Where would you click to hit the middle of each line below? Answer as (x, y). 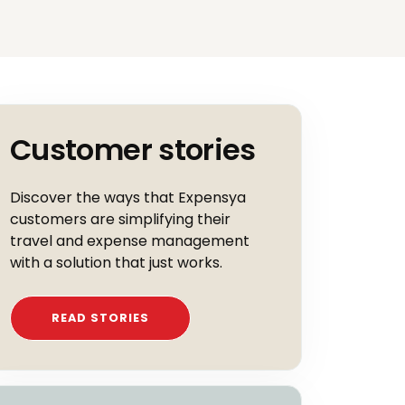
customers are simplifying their (120, 219)
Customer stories (133, 150)
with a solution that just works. (116, 263)
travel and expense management (130, 241)
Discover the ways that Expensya (128, 198)
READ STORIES (100, 318)
